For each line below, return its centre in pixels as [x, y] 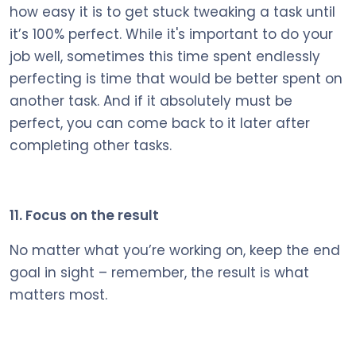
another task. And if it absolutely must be [151, 101]
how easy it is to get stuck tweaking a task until [172, 12]
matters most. [58, 294]
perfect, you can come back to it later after [160, 123]
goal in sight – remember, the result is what [159, 272]
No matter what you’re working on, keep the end [175, 250]
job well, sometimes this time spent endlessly [165, 56]
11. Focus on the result [84, 215]
